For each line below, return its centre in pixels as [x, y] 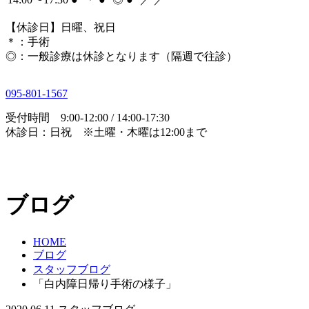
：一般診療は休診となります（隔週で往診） [127, 56]
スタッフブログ [72, 269]
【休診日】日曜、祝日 [61, 27]
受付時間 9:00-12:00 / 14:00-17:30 [88, 118]
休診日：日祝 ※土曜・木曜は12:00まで [106, 132]
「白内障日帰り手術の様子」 [105, 283]
